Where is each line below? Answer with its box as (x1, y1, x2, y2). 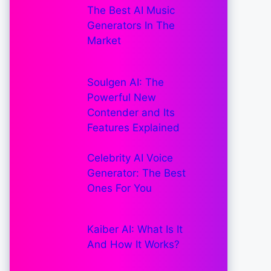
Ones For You (87, 182, 152, 195)
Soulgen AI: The (87, 76, 164, 88)
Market (87, 34, 121, 47)
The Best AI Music (87, 4, 175, 17)
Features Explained (87, 121, 180, 134)
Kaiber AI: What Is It (87, 223, 183, 236)
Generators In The (87, 19, 175, 32)
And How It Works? (87, 238, 180, 251)
